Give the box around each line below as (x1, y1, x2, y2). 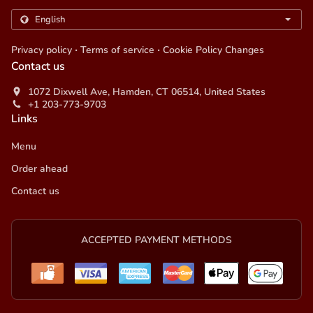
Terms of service (80, 43, 154, 57)
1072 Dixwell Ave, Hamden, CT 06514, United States (28, 85, 265, 99)
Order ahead (11, 162, 68, 176)
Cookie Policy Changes (163, 43, 264, 57)
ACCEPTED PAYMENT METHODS (81, 233, 232, 247)
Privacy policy (11, 43, 72, 57)
